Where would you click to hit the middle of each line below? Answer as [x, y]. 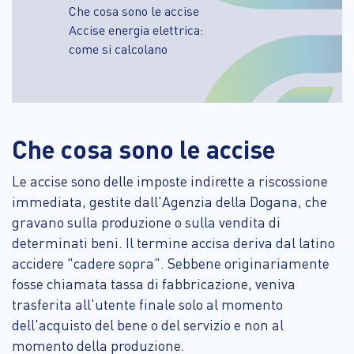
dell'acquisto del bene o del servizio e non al [148, 324]
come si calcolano [118, 48]
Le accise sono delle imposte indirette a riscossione [170, 181]
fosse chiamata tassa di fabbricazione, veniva [154, 283]
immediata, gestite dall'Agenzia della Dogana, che [169, 201]
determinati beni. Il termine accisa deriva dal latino [173, 242]
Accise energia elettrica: [136, 29]
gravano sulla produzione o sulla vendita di [146, 222]
